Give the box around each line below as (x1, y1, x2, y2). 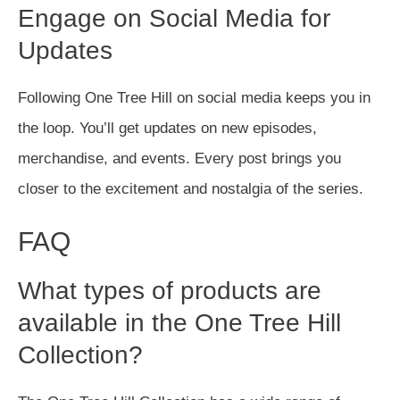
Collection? (18, 341, 143, 369)
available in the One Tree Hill (18, 309, 341, 337)
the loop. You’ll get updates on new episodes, (18, 120, 317, 137)
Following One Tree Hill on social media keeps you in (18, 89, 371, 106)
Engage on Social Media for (18, 4, 330, 32)
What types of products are (18, 277, 321, 304)
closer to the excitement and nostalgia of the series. (18, 180, 363, 197)
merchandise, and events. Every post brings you (18, 150, 341, 167)
